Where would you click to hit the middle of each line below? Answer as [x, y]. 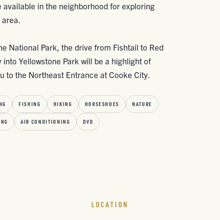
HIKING [63, 104]
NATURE [142, 104]
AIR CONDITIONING [45, 122]
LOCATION [110, 205]
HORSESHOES [102, 104]
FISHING [30, 104]
